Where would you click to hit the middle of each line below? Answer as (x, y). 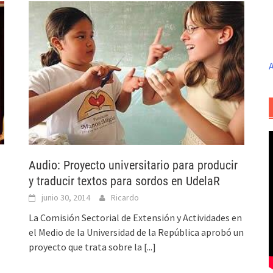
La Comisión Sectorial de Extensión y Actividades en (136, 217)
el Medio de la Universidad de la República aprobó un (136, 232)
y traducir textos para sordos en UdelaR (125, 181)
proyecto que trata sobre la (87, 246)
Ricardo (125, 197)
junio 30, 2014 (66, 197)
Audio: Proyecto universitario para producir (133, 165)
